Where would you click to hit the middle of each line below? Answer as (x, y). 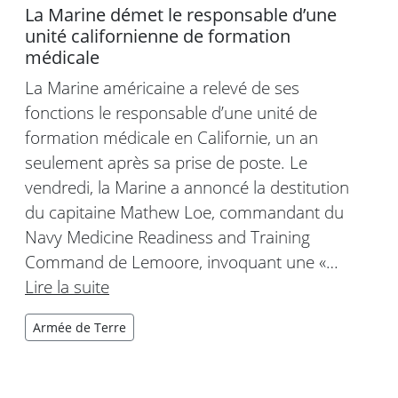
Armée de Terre (80, 328)
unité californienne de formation (158, 36)
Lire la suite (67, 287)
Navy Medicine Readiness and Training (167, 237)
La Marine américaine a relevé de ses (162, 88)
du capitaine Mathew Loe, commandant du (184, 212)
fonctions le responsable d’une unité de (171, 113)
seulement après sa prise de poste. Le (166, 163)
